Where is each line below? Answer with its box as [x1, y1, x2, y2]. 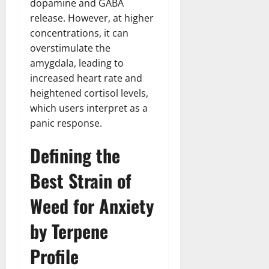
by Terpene [30, 217, 108, 245]
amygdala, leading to [30, 56, 124, 70]
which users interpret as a [30, 101, 148, 115]
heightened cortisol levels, [30, 86, 148, 100]
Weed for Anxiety [30, 192, 154, 220]
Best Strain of [30, 167, 131, 195]
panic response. [30, 116, 102, 130]
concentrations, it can [30, 26, 128, 40]
